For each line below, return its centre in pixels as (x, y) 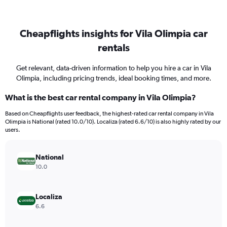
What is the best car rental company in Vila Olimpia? (101, 97)
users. (13, 130)
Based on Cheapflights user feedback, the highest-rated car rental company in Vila (109, 113)
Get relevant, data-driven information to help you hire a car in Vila (113, 68)
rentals (113, 47)
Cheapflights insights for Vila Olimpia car (113, 33)
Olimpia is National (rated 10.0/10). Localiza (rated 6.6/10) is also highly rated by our (113, 122)
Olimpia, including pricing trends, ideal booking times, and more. (113, 78)
